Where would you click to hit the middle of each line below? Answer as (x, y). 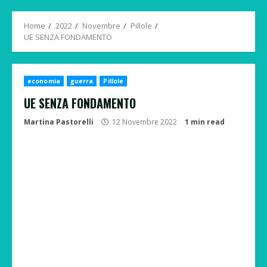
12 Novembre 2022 (145, 122)
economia (44, 81)
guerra (82, 81)
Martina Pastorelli (59, 122)
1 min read (205, 122)
